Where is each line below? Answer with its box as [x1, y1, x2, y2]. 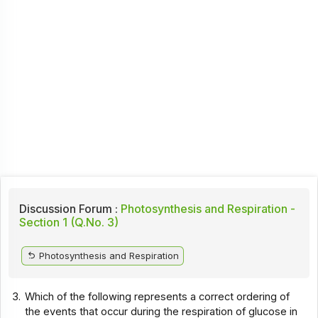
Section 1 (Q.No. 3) [18, 214, 119, 229]
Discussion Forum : [18, 201, 118, 216]
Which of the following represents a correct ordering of [25, 290, 290, 303]
